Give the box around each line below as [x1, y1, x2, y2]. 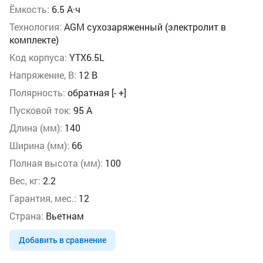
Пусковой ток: [9, 104, 71, 116]
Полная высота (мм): [9, 157, 103, 169]
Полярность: [9, 86, 65, 99]
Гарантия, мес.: [9, 192, 76, 204]
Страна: [9, 210, 43, 222]
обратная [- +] [65, 86, 126, 99]
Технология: [9, 21, 62, 33]
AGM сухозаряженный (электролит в [62, 21, 226, 33]
